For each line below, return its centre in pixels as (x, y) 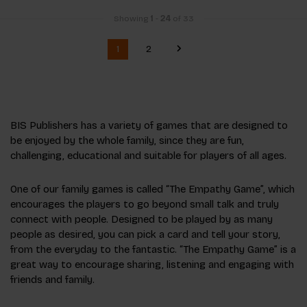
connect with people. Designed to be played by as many (142, 220)
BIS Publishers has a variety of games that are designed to (149, 126)
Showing (132, 19)
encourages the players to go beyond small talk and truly (145, 205)
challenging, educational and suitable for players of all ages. (148, 156)
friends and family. (52, 280)
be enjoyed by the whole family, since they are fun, (127, 141)
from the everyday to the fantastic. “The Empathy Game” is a (153, 250)
